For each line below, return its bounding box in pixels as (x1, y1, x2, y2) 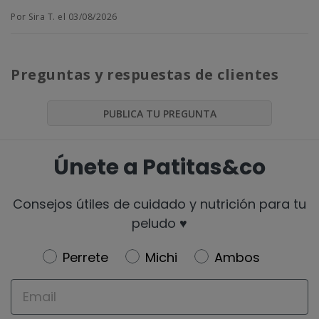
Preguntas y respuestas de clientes (11, 65, 278, 85)
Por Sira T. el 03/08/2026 (11, 11, 117, 23)
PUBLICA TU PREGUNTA (103, 107, 216, 121)
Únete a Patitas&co (53, 152, 266, 182)
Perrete (62, 248, 108, 266)
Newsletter (41, 246, 116, 265)
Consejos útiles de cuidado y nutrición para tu (13, 194, 306, 213)
